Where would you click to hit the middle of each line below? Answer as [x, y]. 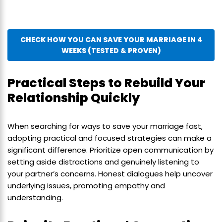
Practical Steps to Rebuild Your [106, 83]
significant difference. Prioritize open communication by [111, 150]
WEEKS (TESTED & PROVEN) [111, 51]
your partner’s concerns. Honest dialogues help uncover [110, 174]
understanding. [35, 198]
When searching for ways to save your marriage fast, [105, 126]
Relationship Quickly [74, 98]
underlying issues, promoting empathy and [86, 186]
